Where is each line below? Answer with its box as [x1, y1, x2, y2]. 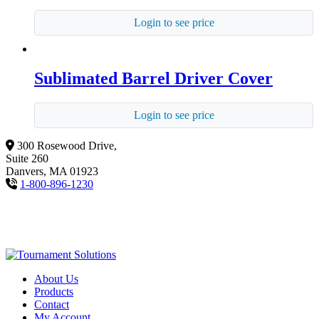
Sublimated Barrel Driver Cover [34, 69, 273, 88]
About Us [34, 273, 78, 286]
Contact [34, 298, 69, 311]
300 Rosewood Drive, [17, 140, 117, 152]
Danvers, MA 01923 [6, 165, 98, 178]
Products [34, 286, 73, 298]
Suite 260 [6, 152, 48, 165]
